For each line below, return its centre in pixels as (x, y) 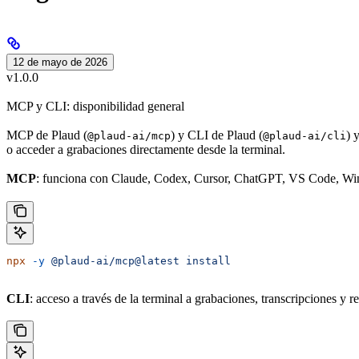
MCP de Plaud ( (47, 135)
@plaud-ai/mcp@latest (112, 260)
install (205, 260)
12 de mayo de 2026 (60, 62)
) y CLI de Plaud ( (217, 135)
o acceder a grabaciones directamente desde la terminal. (146, 150)
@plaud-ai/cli (305, 136)
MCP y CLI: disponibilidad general (95, 106)
